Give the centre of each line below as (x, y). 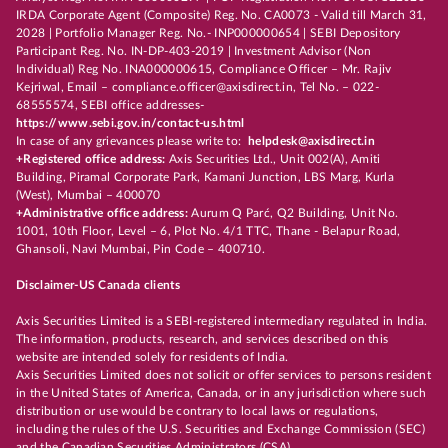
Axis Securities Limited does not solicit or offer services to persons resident (223, 375)
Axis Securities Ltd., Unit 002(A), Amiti (273, 159)
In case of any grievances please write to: (132, 141)
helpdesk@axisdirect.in (312, 141)
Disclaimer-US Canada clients (98, 285)
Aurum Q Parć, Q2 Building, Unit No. (295, 213)
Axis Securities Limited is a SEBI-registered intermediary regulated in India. (222, 321)
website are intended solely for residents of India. (155, 357)
